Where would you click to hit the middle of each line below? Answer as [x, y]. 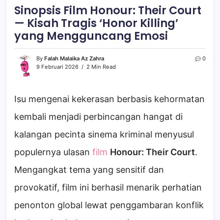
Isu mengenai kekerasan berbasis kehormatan [110, 99]
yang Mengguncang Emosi [91, 36]
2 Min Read [100, 67]
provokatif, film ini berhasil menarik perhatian [108, 188]
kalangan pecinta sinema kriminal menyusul [104, 135]
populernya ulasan [53, 152]
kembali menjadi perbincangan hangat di [98, 117]
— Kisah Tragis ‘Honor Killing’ [96, 23]
